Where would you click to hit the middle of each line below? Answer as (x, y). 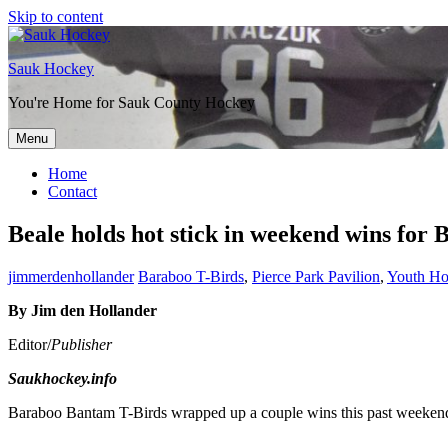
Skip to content (55, 16)
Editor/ (29, 344)
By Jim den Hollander (82, 310)
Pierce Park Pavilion (316, 276)
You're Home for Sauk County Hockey (131, 102)
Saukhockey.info (62, 378)
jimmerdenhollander (71, 276)
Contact (72, 191)
